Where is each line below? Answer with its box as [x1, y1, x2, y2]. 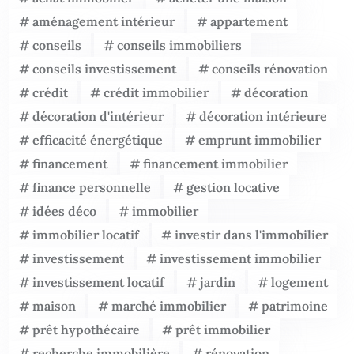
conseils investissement [32, 61, 176, 77]
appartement [210, 13, 288, 30]
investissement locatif [32, 274, 164, 291]
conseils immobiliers [117, 37, 242, 54]
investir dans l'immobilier [175, 227, 328, 243]
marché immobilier [111, 298, 226, 314]
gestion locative [186, 179, 280, 196]
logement [271, 274, 328, 291]
